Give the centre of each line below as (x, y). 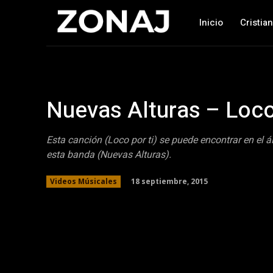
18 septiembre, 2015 (169, 181)
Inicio (211, 23)
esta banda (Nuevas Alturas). (109, 155)
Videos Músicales (83, 181)
